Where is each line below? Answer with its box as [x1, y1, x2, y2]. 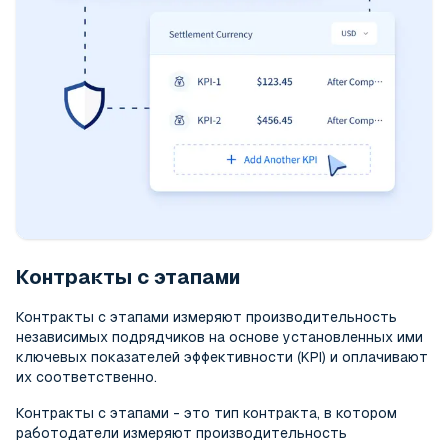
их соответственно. [16, 368, 157, 385]
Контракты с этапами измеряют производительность [16, 308, 397, 325]
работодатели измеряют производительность [16, 424, 347, 441]
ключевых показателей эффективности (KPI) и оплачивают [16, 348, 428, 365]
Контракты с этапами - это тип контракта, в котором [16, 404, 397, 421]
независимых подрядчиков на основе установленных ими [16, 328, 423, 345]
